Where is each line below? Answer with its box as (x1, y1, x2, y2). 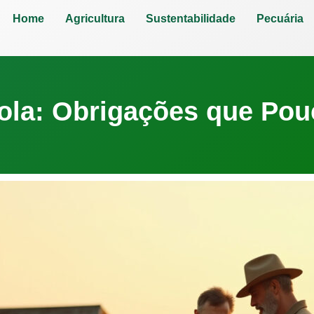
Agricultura (64, 13, 125, 25)
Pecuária (256, 13, 303, 25)
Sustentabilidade (145, 13, 235, 25)
